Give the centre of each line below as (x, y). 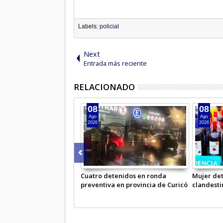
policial (109, 26)
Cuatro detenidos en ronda (123, 175)
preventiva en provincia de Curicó (134, 184)
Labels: (89, 26)
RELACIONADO (104, 87)
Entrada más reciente (115, 63)
